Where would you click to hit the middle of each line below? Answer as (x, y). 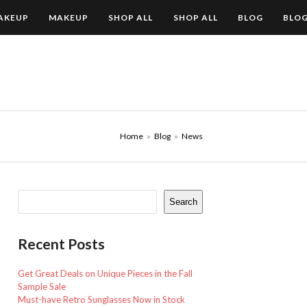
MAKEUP (69, 17)
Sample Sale (41, 286)
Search (183, 202)
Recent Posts (61, 244)
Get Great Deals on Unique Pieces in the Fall (105, 273)
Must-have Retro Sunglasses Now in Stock (101, 299)
